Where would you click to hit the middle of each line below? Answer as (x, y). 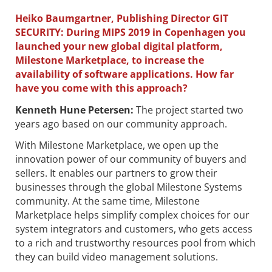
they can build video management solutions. (117, 257)
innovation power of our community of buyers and (131, 159)
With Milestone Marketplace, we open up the (117, 145)
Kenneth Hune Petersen (73, 110)
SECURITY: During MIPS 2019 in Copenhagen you (131, 32)
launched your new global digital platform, (119, 46)
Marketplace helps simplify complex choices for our (132, 215)
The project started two (189, 110)
